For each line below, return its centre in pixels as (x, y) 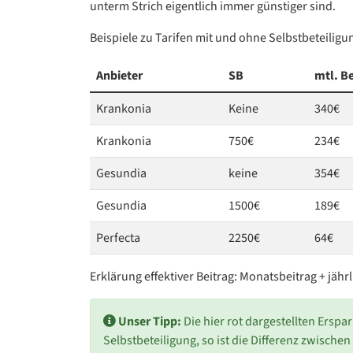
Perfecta (118, 238)
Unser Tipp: (151, 321)
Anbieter (119, 76)
